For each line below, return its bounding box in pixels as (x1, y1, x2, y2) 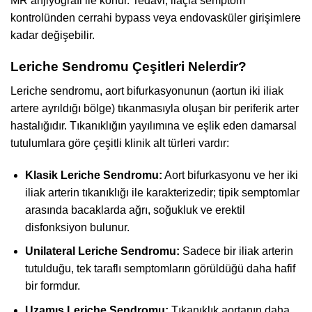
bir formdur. (24, 280, 80, 292)
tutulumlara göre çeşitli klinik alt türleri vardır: (10, 136, 229, 149)
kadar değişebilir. (10, 29, 95, 42)
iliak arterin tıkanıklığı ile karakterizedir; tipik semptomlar (24, 186, 299, 198)
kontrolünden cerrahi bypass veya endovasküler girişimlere (10, 12, 301, 24)
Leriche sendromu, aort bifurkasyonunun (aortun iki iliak (10, 84, 283, 97)
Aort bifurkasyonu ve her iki (162, 169, 298, 181)
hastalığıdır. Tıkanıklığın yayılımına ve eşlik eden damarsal (10, 119, 297, 132)
